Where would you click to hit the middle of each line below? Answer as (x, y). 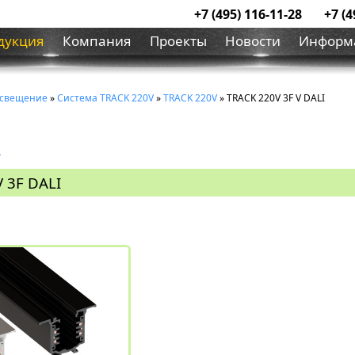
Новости (253, 41)
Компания (97, 41)
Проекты (178, 41)
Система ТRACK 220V (105, 98)
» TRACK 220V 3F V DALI (271, 98)
